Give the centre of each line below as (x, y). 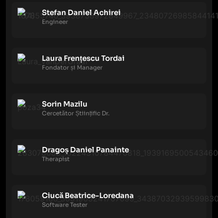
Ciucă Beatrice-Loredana (88, 195)
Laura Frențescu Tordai (83, 58)
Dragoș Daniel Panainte (85, 150)
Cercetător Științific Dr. (76, 113)
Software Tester (65, 205)
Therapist (56, 159)
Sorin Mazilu (65, 104)
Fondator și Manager (72, 67)
